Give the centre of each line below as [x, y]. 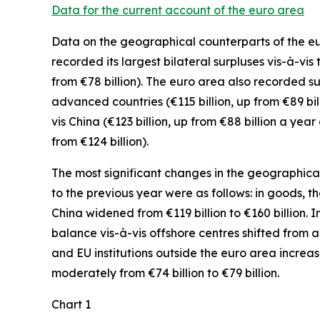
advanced [80, 101]
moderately [84, 272]
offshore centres [194, 232]
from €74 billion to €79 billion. [199, 272]
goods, [287, 192]
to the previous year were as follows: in [159, 192]
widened [110, 212]
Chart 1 [71, 304]
